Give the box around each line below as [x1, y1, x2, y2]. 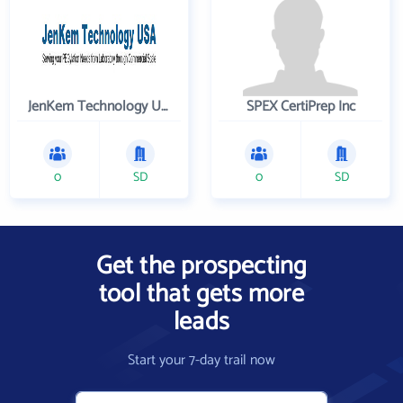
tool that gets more [99, 273, 304, 315]
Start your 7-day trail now [128, 348, 275, 372]
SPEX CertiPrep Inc [246, 94, 355, 119]
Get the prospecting [95, 246, 308, 287]
